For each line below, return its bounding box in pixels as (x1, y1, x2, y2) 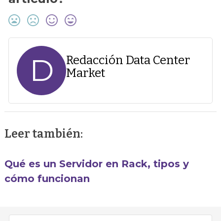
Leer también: (4, 126, 83, 141)
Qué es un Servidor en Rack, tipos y (4, 157, 189, 170)
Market (66, 66, 106, 80)
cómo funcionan (4, 172, 90, 184)
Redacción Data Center (66, 53, 190, 67)
